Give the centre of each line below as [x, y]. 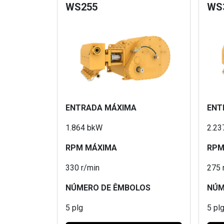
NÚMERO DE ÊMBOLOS [108, 187]
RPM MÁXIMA [91, 147]
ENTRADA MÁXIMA [101, 107]
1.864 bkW [84, 127]
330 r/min [82, 167]
